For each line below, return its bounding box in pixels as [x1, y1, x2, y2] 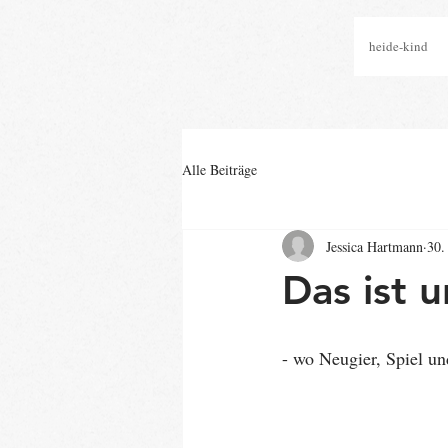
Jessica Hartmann [326, 236, 423, 256]
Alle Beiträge [182, 159, 257, 179]
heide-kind [368, 37, 428, 55]
